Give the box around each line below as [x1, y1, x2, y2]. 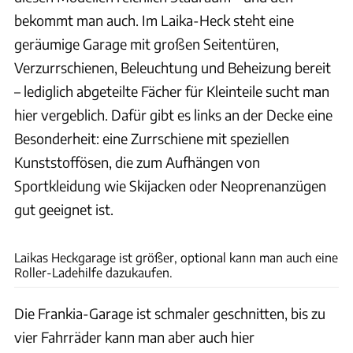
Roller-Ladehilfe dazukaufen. [14, 265, 173, 281]
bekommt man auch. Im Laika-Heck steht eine [14, 11, 294, 30]
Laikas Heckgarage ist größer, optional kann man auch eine [14, 250, 338, 266]
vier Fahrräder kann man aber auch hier [14, 328, 255, 347]
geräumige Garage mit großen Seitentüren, [14, 35, 279, 54]
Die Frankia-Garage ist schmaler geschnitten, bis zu [14, 304, 325, 323]
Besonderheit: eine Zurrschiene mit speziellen [14, 129, 289, 148]
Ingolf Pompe [294, 224, 346, 236]
